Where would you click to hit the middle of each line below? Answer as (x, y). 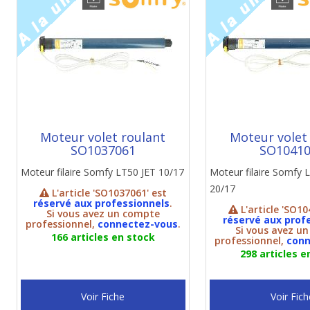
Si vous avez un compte (103, 213)
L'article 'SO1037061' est (108, 193)
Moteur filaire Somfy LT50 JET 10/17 (102, 172)
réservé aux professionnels (102, 203)
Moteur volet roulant (103, 137)
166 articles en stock (103, 237)
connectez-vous (137, 224)
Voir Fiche (103, 297)
